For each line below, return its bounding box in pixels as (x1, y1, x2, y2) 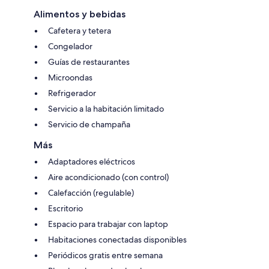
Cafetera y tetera (48, 25, 111, 37)
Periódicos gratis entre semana (48, 250, 163, 261)
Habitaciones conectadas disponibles (48, 234, 187, 246)
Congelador (48, 41, 92, 52)
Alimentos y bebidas (34, 8, 125, 20)
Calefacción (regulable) (48, 187, 134, 199)
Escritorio (48, 203, 83, 214)
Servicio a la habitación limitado (48, 103, 164, 115)
